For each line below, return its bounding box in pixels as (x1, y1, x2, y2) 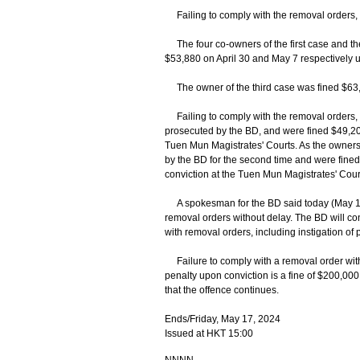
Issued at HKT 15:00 (164, 328, 253, 339)
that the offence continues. (164, 284, 281, 296)
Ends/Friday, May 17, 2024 (164, 313, 280, 325)
